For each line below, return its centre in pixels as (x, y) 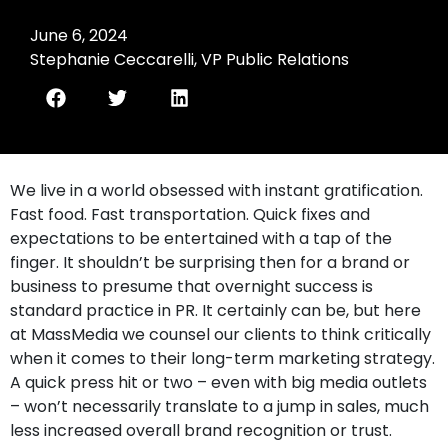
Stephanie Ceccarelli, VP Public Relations (189, 60)
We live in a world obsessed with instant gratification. (216, 190)
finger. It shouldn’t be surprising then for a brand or (210, 262)
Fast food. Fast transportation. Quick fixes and (190, 214)
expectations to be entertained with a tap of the (201, 238)
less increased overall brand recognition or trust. (201, 430)
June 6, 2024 (79, 36)
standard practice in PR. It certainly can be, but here (215, 310)
